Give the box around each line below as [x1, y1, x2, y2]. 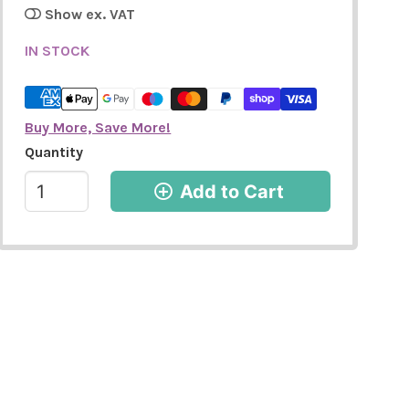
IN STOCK [25, 42, 90, 59]
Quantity [25, 143, 84, 162]
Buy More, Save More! [25, 119, 172, 137]
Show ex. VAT [45, 5, 136, 23]
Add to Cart [180, 180, 285, 203]
